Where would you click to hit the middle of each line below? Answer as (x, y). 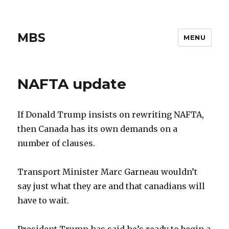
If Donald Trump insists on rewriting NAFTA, (111, 114)
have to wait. (43, 200)
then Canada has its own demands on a (98, 129)
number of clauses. (56, 143)
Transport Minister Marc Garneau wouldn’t (108, 172)
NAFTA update (72, 84)
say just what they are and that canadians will (111, 186)
